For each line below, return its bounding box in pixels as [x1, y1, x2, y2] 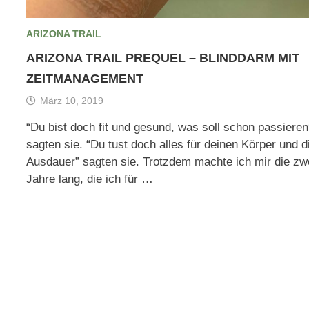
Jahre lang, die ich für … [26, 172, 154, 186]
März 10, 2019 [40, 95, 104, 107]
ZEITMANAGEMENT [26, 72, 144, 86]
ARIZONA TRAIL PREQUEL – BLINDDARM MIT [26, 51, 300, 66]
